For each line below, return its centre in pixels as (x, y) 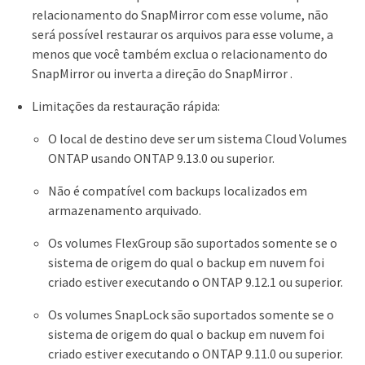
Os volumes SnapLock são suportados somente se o (191, 314)
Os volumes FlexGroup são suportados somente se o (193, 242)
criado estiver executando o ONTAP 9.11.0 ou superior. (196, 353)
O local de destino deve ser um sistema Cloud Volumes (198, 138)
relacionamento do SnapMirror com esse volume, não (180, 14)
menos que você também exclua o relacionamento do (180, 53)
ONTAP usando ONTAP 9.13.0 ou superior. (161, 158)
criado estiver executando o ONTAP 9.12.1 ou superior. (196, 281)
